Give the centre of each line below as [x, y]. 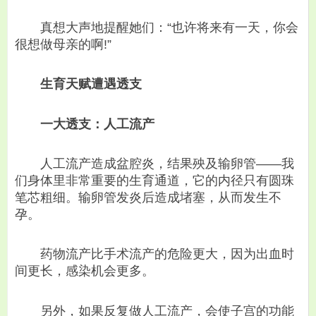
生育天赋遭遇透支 [91, 84]
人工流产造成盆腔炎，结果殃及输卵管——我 [154, 163]
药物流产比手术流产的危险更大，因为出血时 [154, 254]
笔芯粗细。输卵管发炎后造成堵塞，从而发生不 [148, 197]
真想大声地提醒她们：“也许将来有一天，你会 [157, 27]
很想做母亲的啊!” [63, 44]
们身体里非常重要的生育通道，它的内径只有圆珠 [154, 180]
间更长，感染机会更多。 [85, 271]
